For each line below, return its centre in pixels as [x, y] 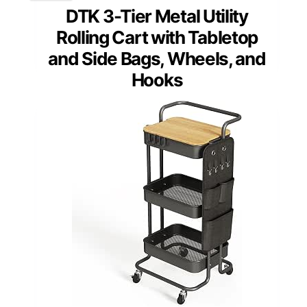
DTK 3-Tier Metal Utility [157, 16]
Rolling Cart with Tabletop [157, 37]
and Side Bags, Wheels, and [157, 58]
